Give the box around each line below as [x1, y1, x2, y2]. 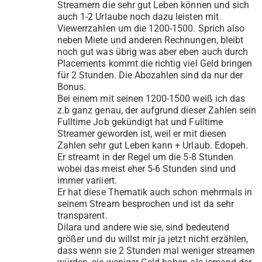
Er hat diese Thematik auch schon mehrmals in [57, 187, 253, 198]
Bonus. [57, 81, 87, 93]
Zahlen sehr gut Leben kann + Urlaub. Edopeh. [57, 140, 249, 151]
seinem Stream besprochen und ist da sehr [57, 198, 234, 210]
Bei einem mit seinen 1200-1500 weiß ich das [57, 93, 246, 105]
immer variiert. [57, 175, 117, 187]
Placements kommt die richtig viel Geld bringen [57, 58, 253, 70]
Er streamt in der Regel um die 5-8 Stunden [57, 151, 234, 163]
